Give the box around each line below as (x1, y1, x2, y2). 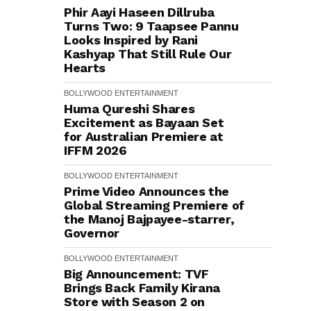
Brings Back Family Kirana (64, 280, 220, 295)
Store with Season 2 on (64, 294, 205, 309)
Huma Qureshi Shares (64, 101, 195, 116)
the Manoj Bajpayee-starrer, (64, 212, 235, 226)
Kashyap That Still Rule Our (64, 47, 232, 61)
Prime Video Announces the (64, 184, 229, 199)
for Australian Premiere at (64, 129, 224, 144)
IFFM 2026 (64, 143, 127, 158)
